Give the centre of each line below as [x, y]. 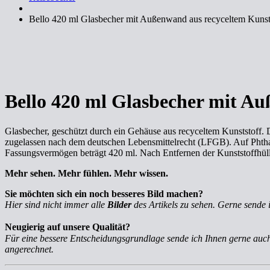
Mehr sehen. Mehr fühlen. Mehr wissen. [86, 173]
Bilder [119, 204]
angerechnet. [29, 249]
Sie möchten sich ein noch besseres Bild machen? [104, 193]
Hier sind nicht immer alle [56, 204]
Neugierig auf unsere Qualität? [71, 227]
